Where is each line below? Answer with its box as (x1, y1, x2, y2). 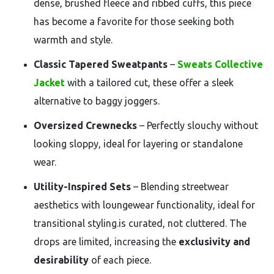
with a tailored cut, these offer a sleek (67, 77, 234, 88)
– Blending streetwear (131, 181, 229, 192)
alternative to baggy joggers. (34, 95, 160, 106)
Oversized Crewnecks (34, 120, 137, 131)
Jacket (34, 77, 67, 88)
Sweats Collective (177, 59, 263, 70)
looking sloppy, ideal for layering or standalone (34, 138, 243, 149)
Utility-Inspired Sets (34, 181, 131, 192)
